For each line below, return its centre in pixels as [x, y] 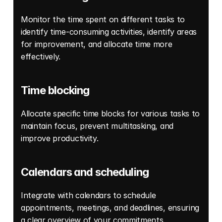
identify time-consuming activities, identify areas [109, 32]
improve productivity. [61, 139]
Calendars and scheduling [85, 172]
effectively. [42, 57]
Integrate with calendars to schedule [88, 195]
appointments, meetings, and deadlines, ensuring [110, 208]
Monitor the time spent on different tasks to [103, 20]
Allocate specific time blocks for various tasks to [110, 114]
